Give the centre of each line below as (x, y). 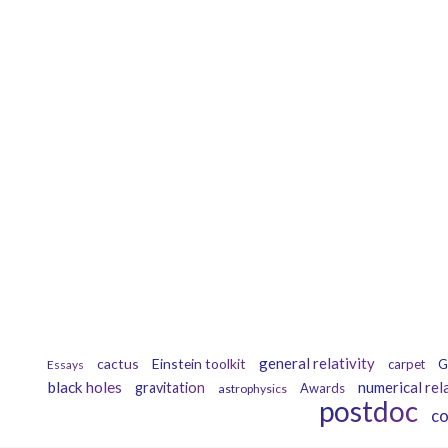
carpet (406, 364)
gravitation (170, 388)
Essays (65, 365)
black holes (85, 387)
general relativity (317, 363)
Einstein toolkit (199, 364)
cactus (118, 364)
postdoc (368, 411)
